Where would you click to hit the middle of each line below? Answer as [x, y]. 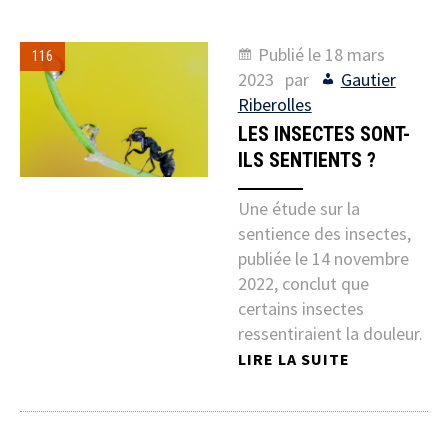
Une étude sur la [298, 209]
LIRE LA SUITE [293, 359]
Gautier [368, 80]
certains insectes [300, 309]
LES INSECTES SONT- [323, 134]
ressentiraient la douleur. [330, 334]
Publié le [291, 55]
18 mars [354, 55]
